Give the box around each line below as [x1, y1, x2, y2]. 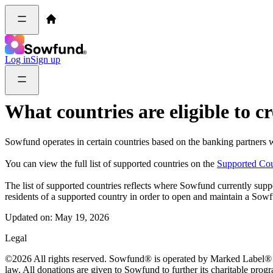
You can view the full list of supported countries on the [5, 158, 217, 169]
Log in [5, 54, 30, 65]
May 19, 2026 [55, 211, 109, 222]
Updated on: [5, 211, 52, 222]
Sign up [30, 54, 60, 65]
